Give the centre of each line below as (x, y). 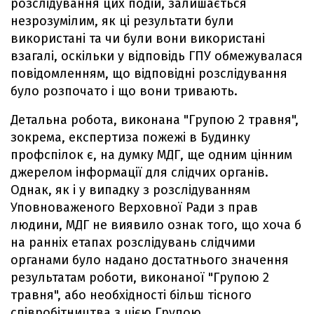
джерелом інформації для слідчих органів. (139, 172)
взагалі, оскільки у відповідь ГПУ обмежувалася (157, 56)
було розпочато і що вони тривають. (124, 91)
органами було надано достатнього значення (150, 260)
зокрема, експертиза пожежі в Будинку (130, 137)
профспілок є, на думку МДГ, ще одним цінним (151, 155)
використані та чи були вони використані (138, 38)
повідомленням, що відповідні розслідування (149, 73)
